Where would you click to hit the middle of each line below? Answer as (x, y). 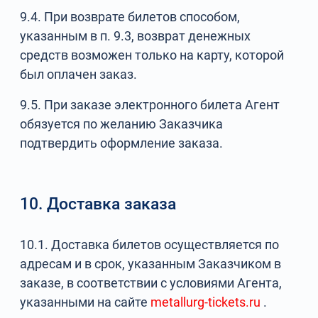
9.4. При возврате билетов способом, (130, 17)
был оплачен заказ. (79, 74)
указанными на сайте (86, 302)
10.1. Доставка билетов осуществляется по (150, 245)
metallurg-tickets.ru (206, 302)
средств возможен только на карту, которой (152, 55)
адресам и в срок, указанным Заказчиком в (151, 264)
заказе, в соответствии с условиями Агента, (151, 283)
